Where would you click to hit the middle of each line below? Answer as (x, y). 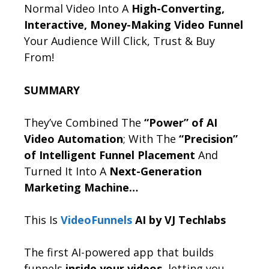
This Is (42, 219)
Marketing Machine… (81, 187)
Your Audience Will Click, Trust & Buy (119, 41)
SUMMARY (52, 90)
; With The (151, 138)
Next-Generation (156, 171)
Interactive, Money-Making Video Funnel (134, 24)
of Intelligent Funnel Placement (110, 155)
